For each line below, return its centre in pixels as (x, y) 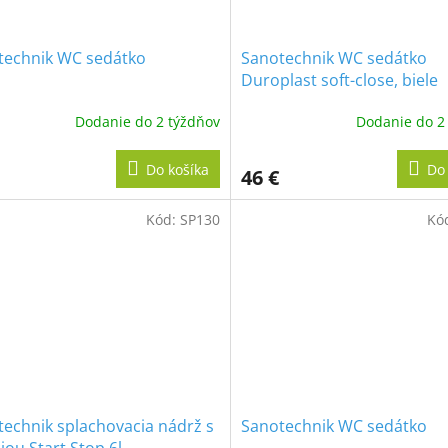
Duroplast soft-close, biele (339, 80)
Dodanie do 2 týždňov (147, 121)
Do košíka (177, 170)
